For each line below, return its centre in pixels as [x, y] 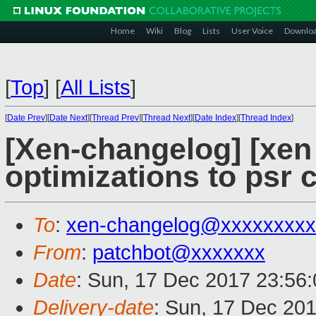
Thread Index [266, 118]
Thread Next [167, 118]
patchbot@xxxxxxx [179, 253]
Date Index [215, 118]
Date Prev [26, 118]
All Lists [96, 87]
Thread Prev [115, 118]
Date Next [68, 118]
